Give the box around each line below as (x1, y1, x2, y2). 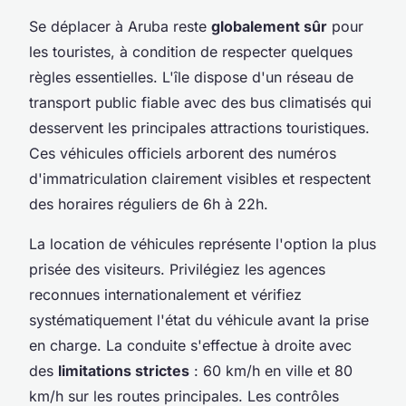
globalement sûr (211, 16, 327, 35)
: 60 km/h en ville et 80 (189, 361, 353, 380)
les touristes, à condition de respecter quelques (29, 42, 353, 61)
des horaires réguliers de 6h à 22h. (29, 194, 268, 213)
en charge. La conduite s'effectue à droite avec (29, 335, 352, 354)
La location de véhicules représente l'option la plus (29, 234, 376, 253)
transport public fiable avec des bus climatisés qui (29, 92, 372, 111)
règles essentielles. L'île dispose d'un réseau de (29, 67, 353, 86)
